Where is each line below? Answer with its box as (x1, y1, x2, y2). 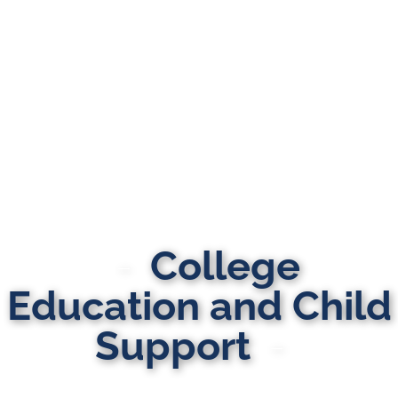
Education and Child (6, 282, 392, 330)
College (150, 242, 300, 290)
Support (95, 322, 251, 370)
